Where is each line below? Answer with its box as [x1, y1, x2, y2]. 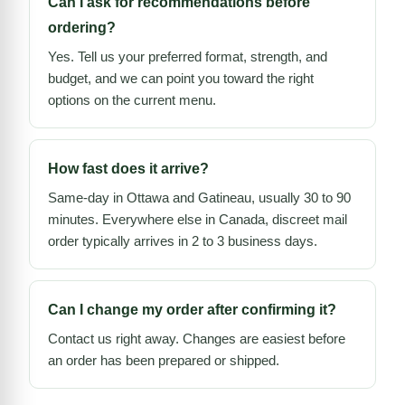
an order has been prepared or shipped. [48, 352, 279, 368]
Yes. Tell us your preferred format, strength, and [48, 48, 327, 64]
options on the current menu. [48, 91, 216, 108]
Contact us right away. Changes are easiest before [48, 330, 345, 346]
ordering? [48, 19, 116, 35]
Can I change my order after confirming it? [48, 301, 336, 317]
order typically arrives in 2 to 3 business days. [48, 232, 317, 249]
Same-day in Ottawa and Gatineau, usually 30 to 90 [48, 189, 351, 205]
